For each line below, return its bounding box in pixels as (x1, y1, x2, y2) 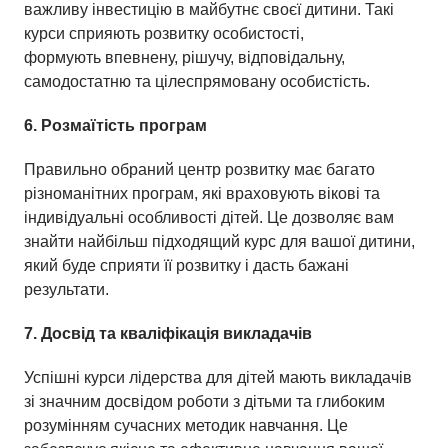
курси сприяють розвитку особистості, (24, 24, 304, 42)
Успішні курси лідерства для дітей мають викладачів (24, 368, 412, 386)
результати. (24, 280, 109, 298)
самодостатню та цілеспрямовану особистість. (24, 72, 370, 90)
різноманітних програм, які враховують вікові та (24, 184, 380, 202)
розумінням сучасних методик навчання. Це (24, 416, 348, 434)
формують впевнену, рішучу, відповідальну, (24, 48, 345, 66)
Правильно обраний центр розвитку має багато (24, 160, 375, 178)
